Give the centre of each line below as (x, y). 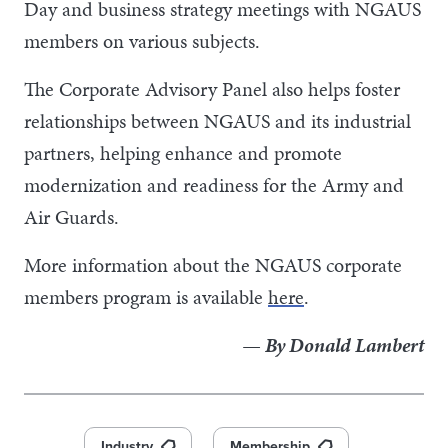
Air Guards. (71, 216)
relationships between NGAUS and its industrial (217, 120)
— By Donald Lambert (333, 344)
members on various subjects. (142, 40)
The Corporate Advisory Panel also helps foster (212, 88)
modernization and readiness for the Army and (214, 184)
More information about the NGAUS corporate (213, 264)
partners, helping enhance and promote (183, 152)
